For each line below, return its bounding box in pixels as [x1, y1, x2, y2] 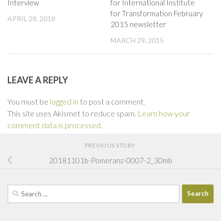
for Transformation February [110, 8, 203, 18]
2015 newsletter [110, 19, 166, 29]
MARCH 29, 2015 [110, 36, 164, 44]
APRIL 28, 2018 [7, 14, 55, 23]
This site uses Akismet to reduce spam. [7, 108, 138, 118]
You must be [7, 96, 50, 106]
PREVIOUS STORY [84, 141, 137, 149]
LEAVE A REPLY [7, 74, 68, 85]
